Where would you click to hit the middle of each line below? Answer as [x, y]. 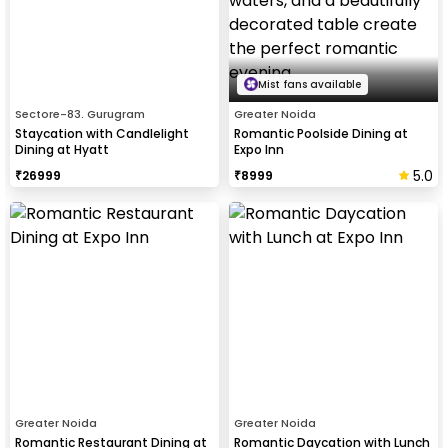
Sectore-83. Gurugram [80, 113]
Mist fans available [309, 84]
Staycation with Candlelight [102, 133]
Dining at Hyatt [62, 149]
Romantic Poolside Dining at [321, 133]
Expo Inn [259, 149]
